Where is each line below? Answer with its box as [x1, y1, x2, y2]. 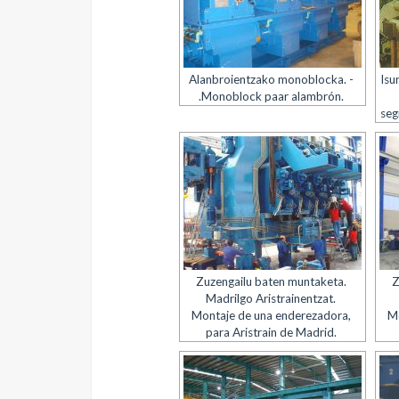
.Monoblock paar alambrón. [198, 89, 344, 103]
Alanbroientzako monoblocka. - [188, 72, 354, 86]
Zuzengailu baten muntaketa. [195, 274, 346, 289]
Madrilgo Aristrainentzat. [206, 291, 337, 305]
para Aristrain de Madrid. [205, 325, 337, 339]
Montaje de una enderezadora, [191, 308, 351, 322]
